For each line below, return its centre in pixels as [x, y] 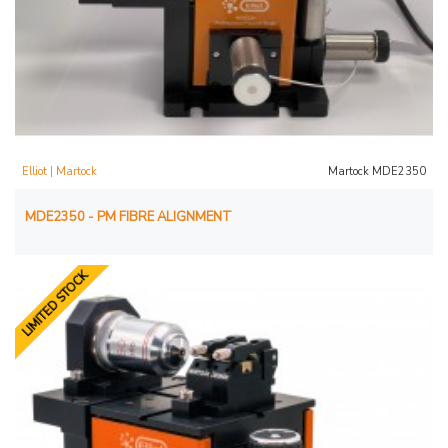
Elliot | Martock [59, 171]
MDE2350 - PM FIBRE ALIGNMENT [128, 216]
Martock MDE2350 [376, 171]
